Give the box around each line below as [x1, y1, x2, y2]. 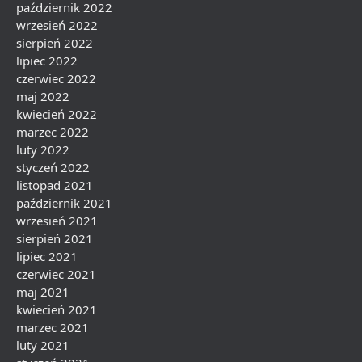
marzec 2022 [16, 124, 89, 140]
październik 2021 [16, 195, 112, 211]
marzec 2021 [16, 319, 89, 335]
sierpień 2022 [16, 35, 93, 51]
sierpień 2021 [16, 230, 93, 246]
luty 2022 [16, 141, 69, 158]
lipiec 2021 [16, 248, 78, 264]
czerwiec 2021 [16, 266, 96, 282]
